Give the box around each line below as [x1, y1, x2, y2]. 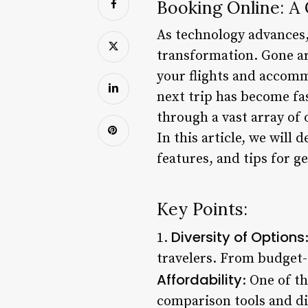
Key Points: [157, 197, 247, 220]
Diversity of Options [171, 227, 305, 247]
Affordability [157, 269, 242, 289]
